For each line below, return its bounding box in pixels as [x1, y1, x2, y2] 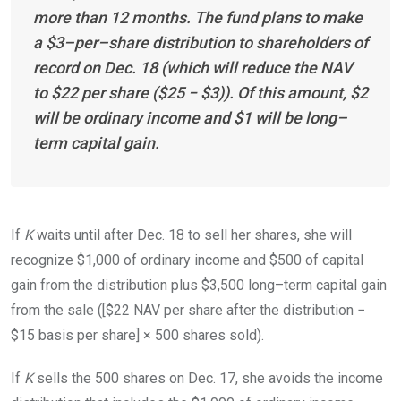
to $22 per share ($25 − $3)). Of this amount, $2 [33, 82, 368, 102]
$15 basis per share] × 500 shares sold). [11, 326, 264, 344]
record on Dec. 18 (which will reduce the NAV [33, 57, 353, 77]
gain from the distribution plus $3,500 [11, 276, 248, 294]
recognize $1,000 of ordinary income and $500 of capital [11, 251, 363, 269]
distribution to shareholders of [149, 32, 368, 52]
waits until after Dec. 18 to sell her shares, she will [33, 226, 352, 243]
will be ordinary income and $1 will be [33, 107, 305, 127]
